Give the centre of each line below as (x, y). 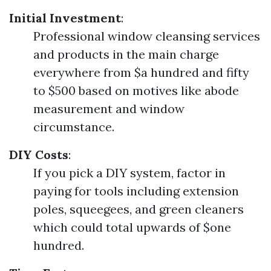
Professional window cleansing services (147, 36)
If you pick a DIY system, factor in (129, 173)
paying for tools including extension (136, 191)
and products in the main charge (126, 54)
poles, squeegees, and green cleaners (139, 209)
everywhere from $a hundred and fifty (141, 72)
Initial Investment (65, 18)
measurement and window (109, 109)
